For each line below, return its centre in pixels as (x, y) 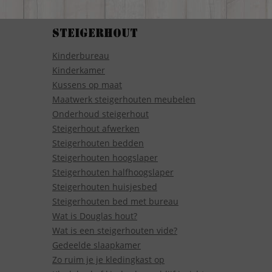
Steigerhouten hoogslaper (105, 157)
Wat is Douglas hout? (95, 216)
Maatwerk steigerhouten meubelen (124, 99)
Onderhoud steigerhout (100, 114)
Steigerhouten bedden (98, 143)
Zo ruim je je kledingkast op (108, 259)
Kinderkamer (79, 70)
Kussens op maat (87, 84)
